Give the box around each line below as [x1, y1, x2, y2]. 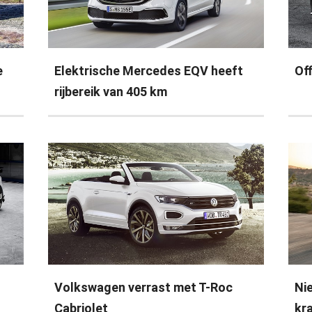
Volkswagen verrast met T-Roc [54, 279, 233, 295]
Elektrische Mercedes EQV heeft [54, 63, 244, 78]
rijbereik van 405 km [54, 84, 168, 99]
